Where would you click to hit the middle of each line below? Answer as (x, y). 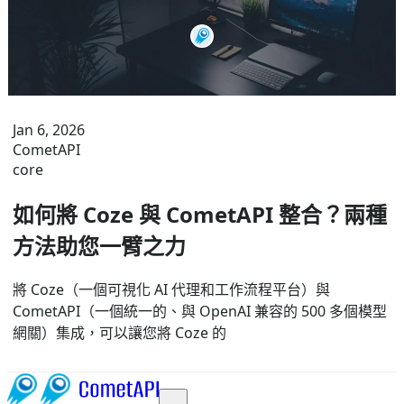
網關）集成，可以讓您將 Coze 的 (119, 333)
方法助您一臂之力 (99, 245)
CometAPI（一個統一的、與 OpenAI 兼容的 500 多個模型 (200, 312)
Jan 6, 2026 (49, 129)
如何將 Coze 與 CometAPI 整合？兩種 (200, 214)
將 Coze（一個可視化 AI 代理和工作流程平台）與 (171, 290)
